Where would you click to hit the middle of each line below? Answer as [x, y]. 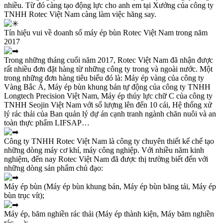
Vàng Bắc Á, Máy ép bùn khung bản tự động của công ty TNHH [107, 87]
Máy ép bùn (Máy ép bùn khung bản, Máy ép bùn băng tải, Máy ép [110, 187]
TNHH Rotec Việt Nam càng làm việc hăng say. [80, 14]
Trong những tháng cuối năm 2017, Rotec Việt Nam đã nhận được [109, 60]
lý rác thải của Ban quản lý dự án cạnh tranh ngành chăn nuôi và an [110, 114]
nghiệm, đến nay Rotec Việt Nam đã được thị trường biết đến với [106, 159]
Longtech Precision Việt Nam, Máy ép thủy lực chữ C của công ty [108, 96]
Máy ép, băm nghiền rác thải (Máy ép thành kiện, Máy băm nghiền [109, 214]
